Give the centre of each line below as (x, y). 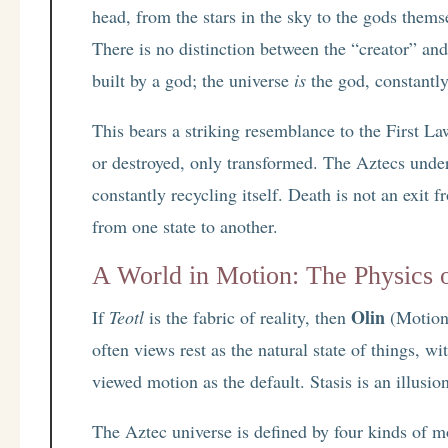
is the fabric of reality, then (248, 317)
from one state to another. (185, 226)
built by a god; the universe (193, 80)
